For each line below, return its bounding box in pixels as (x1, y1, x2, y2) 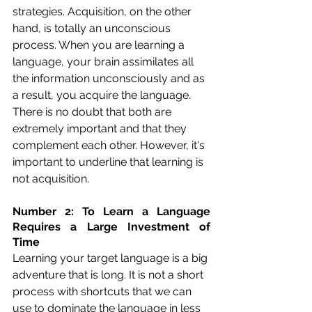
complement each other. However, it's (13, 138, 208, 152)
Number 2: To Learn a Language (13, 204, 210, 218)
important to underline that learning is (13, 155, 206, 169)
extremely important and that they (13, 121, 189, 135)
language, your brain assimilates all (13, 54, 196, 68)
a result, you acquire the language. (13, 88, 194, 102)
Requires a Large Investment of (13, 219, 210, 233)
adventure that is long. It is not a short (13, 267, 206, 281)
